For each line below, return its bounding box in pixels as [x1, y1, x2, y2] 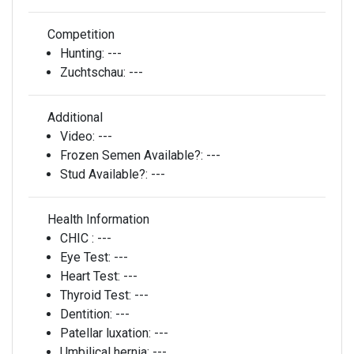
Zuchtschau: [60, 65, 129, 80]
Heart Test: [60, 269, 123, 284]
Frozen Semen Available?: [60, 148, 206, 163]
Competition [44, 27, 115, 42]
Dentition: [60, 307, 115, 322]
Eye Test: [60, 250, 114, 265]
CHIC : [60, 231, 97, 246]
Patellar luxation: [60, 326, 154, 341]
